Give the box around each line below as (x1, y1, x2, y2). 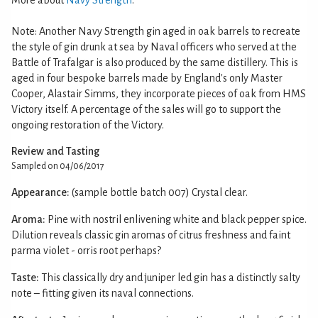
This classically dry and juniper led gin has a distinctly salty (41, 271, 300, 283)
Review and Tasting (11, 145, 99, 157)
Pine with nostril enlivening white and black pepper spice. (48, 213, 307, 225)
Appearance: (11, 186, 70, 198)
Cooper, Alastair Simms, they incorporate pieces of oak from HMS (11, 87, 306, 99)
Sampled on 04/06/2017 (11, 160, 104, 171)
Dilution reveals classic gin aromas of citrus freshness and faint (11, 229, 290, 241)
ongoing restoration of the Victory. (11, 119, 164, 131)
